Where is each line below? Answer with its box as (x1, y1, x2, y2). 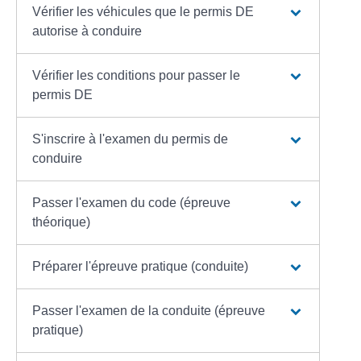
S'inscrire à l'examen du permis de (32, 131, 229, 146)
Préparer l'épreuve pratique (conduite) (32, 259, 249, 273)
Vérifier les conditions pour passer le (32, 68, 241, 82)
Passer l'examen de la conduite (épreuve (32, 303, 266, 317)
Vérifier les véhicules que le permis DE (32, 4, 255, 19)
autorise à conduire (32, 23, 143, 38)
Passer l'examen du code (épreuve (32, 195, 231, 210)
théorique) (32, 214, 91, 229)
